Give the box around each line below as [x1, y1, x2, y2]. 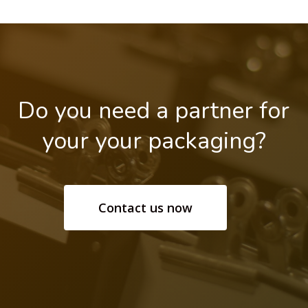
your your [41, 124, 142, 157]
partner [175, 94, 254, 126]
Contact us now [98, 199, 192, 216]
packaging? [147, 124, 266, 157]
